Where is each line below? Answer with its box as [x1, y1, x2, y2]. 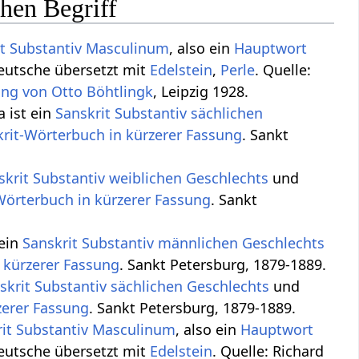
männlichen [158, 232, 239, 252]
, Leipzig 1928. [153, 81, 249, 101]
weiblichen [109, 167, 183, 188]
